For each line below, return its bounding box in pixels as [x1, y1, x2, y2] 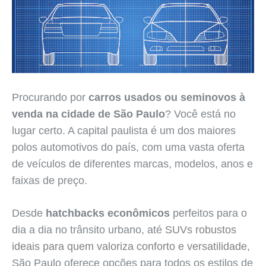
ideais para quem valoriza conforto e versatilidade [12, 240, 247, 253]
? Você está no [165, 108, 236, 121]
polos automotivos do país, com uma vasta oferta [12, 141, 245, 154]
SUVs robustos [165, 224, 236, 236]
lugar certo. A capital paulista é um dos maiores [12, 125, 236, 137]
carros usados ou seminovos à [88, 91, 245, 104]
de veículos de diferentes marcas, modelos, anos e [12, 158, 253, 170]
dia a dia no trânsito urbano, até [12, 224, 165, 236]
